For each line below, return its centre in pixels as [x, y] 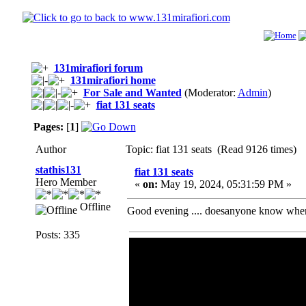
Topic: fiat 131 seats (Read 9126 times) [211, 149]
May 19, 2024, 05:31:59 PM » [224, 184]
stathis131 [58, 170]
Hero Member [66, 182]
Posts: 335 [57, 235]
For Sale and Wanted [132, 93]
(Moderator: [209, 93]
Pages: [48, 127]
